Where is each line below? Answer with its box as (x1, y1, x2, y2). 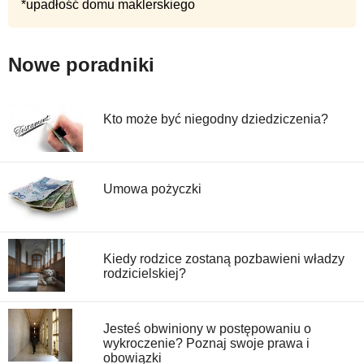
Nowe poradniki (8, 54, 154, 76)
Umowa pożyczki (103, 182, 201, 197)
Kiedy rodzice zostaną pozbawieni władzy (103, 252, 344, 266)
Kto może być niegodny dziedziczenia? (103, 112, 328, 127)
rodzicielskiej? (103, 266, 186, 281)
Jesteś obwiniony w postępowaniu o (103, 322, 311, 336)
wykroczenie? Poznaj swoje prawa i (103, 336, 310, 351)
